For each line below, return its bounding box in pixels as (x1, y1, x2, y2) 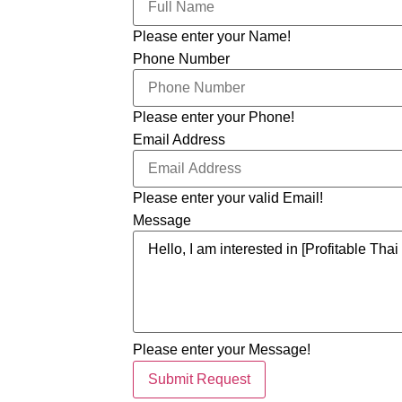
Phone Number (132, 50, 230, 66)
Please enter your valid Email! (132, 190, 323, 206)
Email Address (132, 131, 225, 147)
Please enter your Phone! (132, 109, 294, 126)
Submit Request (147, 371, 250, 388)
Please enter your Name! (132, 29, 291, 45)
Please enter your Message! (132, 342, 310, 358)
